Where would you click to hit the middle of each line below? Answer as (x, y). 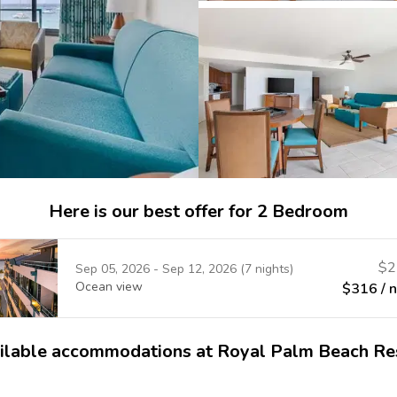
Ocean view (109, 287)
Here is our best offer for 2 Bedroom (198, 211)
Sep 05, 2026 (112, 269)
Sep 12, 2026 (199, 269)
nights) (272, 269)
